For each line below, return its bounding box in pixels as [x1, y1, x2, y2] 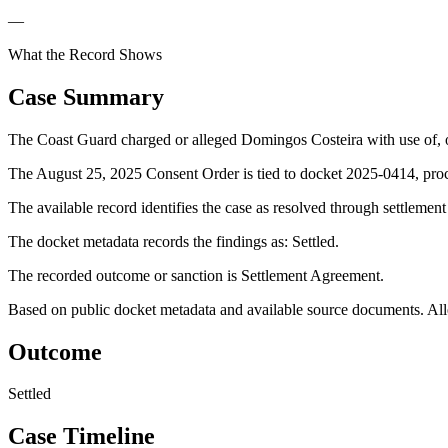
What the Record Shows [8, 45, 162, 63]
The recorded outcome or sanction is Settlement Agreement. [8, 266, 384, 284]
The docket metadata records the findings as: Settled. [8, 232, 339, 250]
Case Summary [8, 83, 164, 110]
